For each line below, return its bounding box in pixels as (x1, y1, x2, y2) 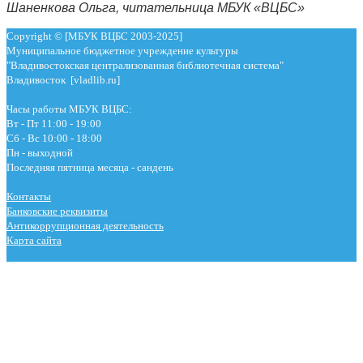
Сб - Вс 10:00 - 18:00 (6, 131, 102, 144)
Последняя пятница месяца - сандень (6, 160, 173, 173)
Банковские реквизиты (6, 204, 108, 217)
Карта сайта (6, 233, 62, 246)
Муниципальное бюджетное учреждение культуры (6, 44, 238, 57)
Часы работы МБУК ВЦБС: (6, 102, 132, 115)
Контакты (6, 190, 51, 203)
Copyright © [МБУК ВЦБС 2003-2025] (6, 29, 185, 42)
